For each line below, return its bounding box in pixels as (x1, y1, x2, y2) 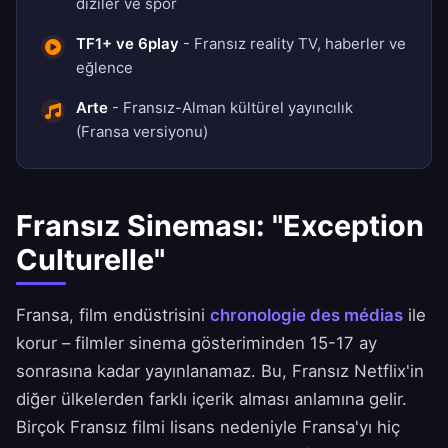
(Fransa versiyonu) (76, 122, 208, 142)
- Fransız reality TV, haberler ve (179, 34, 406, 54)
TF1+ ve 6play (76, 34, 179, 54)
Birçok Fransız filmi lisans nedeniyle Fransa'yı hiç (16, 417, 400, 438)
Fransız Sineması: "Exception (16, 208, 424, 244)
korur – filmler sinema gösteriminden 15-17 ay (16, 333, 377, 354)
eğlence (76, 58, 133, 78)
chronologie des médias (210, 305, 403, 326)
